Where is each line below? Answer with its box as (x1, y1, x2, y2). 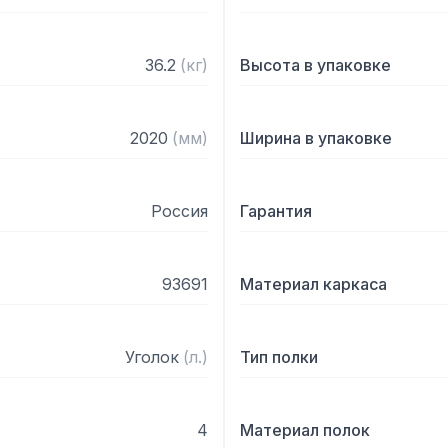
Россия (151, 201, 208, 221)
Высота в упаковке (240, 55, 391, 75)
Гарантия (240, 201, 312, 221)
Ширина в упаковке (240, 128, 392, 148)
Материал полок (240, 420, 370, 440)
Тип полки (240, 347, 318, 367)
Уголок (125, 347, 179, 367)
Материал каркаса (240, 274, 387, 294)
